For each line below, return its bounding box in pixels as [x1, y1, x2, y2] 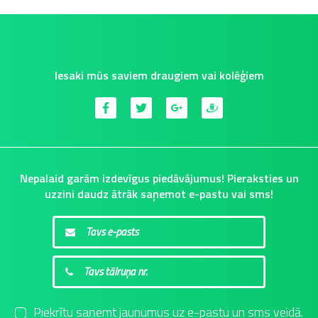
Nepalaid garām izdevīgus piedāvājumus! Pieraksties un [19, 170, 299, 187]
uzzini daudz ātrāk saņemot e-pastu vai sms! [45, 185, 273, 203]
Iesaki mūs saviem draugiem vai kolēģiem [54, 67, 264, 84]
